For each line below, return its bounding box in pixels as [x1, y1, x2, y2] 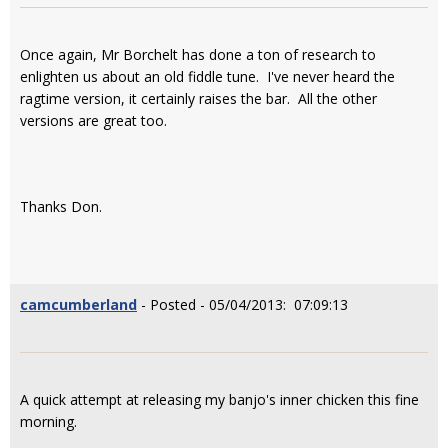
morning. [20, 412, 77, 431]
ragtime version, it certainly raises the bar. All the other [20, 89, 377, 108]
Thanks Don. [20, 197, 102, 216]
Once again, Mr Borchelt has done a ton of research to [20, 45, 376, 64]
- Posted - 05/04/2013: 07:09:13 [137, 295, 348, 314]
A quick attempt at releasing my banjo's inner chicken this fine [20, 390, 419, 409]
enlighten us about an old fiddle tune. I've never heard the [20, 67, 395, 86]
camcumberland [20, 295, 137, 314]
